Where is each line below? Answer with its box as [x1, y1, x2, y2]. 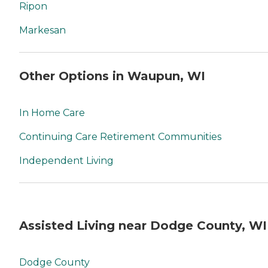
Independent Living [19, 155, 114, 167]
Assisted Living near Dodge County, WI [19, 218, 267, 233]
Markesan [19, 25, 66, 36]
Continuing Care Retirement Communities [19, 131, 221, 143]
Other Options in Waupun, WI [19, 68, 205, 83]
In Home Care [19, 107, 85, 119]
